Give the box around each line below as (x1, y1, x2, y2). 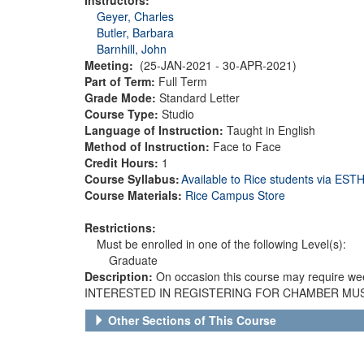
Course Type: (84, 105, 162, 122)
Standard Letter (159, 89, 240, 106)
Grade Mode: (84, 89, 159, 106)
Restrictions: (84, 219, 156, 236)
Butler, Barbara (97, 24, 174, 41)
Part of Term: (84, 72, 158, 89)
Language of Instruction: (84, 121, 223, 138)
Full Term (158, 72, 207, 89)
